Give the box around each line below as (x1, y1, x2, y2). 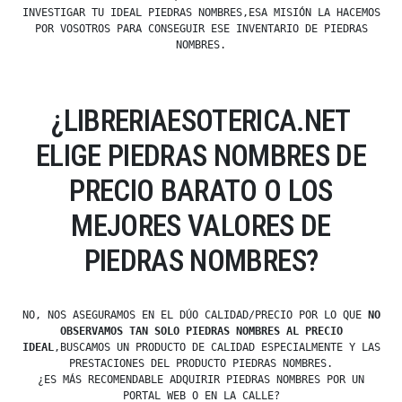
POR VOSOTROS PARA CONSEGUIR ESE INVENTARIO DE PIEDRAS (34, 22, 368, 36)
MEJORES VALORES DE (71, 208, 331, 244)
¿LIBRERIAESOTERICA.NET (51, 103, 351, 139)
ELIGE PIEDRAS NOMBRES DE (35, 138, 367, 174)
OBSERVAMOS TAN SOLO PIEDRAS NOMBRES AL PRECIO (59, 325, 343, 338)
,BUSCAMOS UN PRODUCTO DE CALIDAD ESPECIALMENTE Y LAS (53, 341, 380, 354)
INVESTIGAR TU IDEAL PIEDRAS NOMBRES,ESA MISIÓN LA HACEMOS (22, 6, 380, 20)
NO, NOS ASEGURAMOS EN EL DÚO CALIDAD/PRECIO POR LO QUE (22, 309, 368, 322)
